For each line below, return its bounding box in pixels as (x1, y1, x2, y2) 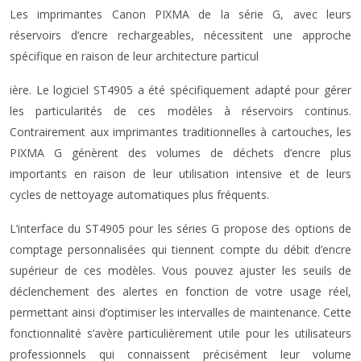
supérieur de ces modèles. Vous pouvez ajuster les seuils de (10, 263, 351, 278)
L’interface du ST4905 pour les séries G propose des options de (10, 221, 351, 236)
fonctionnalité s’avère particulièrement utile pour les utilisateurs (10, 326, 351, 341)
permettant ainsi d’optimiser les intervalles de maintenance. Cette (10, 305, 351, 320)
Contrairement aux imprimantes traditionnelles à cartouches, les (10, 124, 351, 139)
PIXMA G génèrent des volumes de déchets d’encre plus (10, 145, 351, 160)
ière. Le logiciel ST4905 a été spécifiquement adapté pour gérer (10, 82, 351, 98)
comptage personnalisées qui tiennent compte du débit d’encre (10, 242, 351, 257)
